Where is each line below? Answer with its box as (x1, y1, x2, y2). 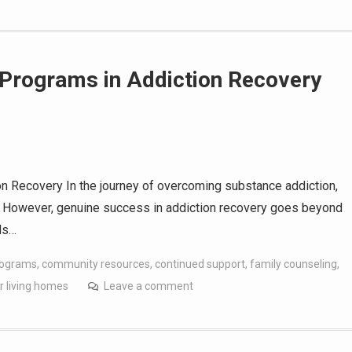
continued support (155, 257, 245, 270)
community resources (42, 257, 150, 270)
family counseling (250, 257, 337, 270)
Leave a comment (104, 279, 193, 292)
